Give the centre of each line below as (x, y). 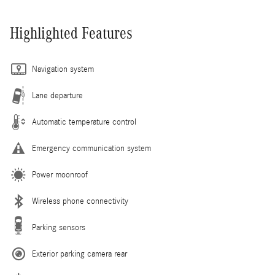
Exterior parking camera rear (79, 254)
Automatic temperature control (84, 122)
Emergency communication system (91, 148)
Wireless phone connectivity (80, 201)
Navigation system (63, 69)
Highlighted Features (71, 33)
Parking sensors (59, 227)
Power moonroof (60, 175)
